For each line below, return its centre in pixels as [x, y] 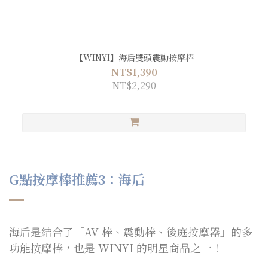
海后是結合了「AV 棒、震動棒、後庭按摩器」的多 [131, 232]
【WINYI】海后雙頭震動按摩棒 [134, 58]
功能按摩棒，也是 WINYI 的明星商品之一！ [116, 248]
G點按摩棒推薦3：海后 [77, 179]
